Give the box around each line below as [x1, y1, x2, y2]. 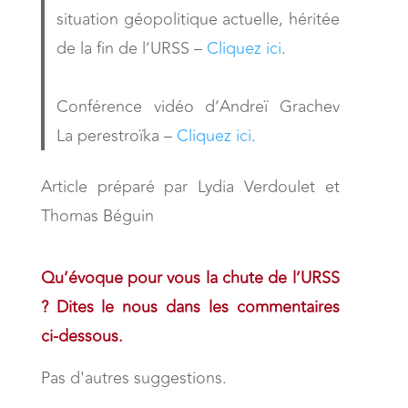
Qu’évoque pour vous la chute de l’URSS [40, 265, 340, 291]
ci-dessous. [40, 323, 123, 350]
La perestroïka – [56, 122, 178, 148]
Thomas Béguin [40, 203, 154, 229]
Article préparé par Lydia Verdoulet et [40, 174, 340, 200]
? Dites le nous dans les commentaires [40, 294, 340, 321]
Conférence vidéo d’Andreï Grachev [56, 93, 340, 119]
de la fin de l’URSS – [56, 35, 208, 61]
